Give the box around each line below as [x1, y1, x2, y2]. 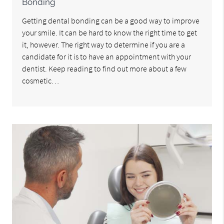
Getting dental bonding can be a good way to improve [22, 15, 200, 26]
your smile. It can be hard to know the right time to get [22, 27, 197, 38]
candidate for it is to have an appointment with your [22, 51, 191, 62]
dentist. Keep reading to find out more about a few [22, 63, 187, 74]
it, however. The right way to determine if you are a [22, 39, 185, 50]
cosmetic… [22, 75, 59, 86]
